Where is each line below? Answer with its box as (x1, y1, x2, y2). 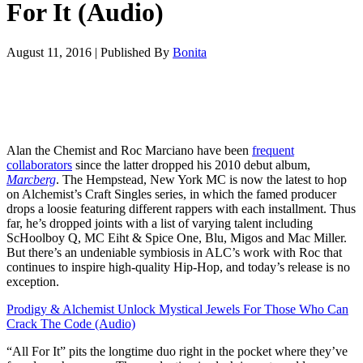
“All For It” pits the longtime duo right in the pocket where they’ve (6, 344, 348, 358)
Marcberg (6, 172, 56, 186)
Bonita (173, 45, 207, 59)
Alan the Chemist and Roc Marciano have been (6, 143, 252, 157)
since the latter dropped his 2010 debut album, (72, 157, 310, 172)
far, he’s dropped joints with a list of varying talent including (6, 216, 313, 230)
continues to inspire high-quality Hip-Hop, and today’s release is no (6, 259, 350, 274)
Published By (100, 45, 173, 59)
